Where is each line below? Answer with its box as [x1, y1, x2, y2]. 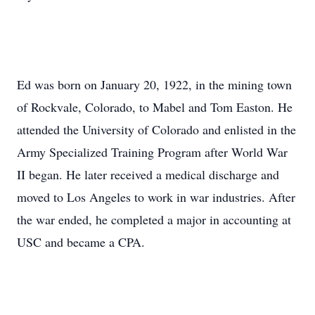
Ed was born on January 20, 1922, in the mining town [17, 76, 292, 93]
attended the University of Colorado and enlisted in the [17, 121, 296, 138]
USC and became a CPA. [17, 233, 145, 250]
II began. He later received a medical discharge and [17, 166, 279, 183]
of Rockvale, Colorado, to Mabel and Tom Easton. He [17, 98, 292, 115]
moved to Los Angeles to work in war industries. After [17, 188, 295, 205]
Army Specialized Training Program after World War [17, 143, 288, 160]
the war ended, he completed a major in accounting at [17, 211, 291, 228]
